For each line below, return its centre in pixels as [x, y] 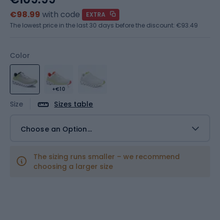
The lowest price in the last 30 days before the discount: [93, 25]
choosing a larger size [73, 166]
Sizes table [74, 104]
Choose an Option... [56, 129]
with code [61, 14]
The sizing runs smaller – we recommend [107, 156]
